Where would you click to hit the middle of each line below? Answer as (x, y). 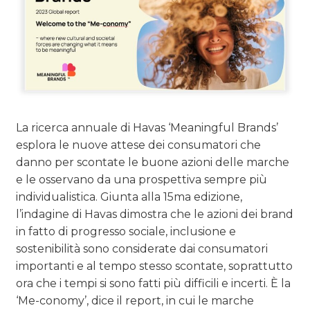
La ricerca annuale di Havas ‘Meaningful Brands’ (147, 128)
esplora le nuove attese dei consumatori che (139, 145)
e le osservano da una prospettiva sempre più (142, 180)
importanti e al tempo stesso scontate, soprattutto (155, 266)
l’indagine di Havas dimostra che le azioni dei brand (155, 215)
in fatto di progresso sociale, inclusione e (126, 232)
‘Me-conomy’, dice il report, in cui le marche (135, 301)
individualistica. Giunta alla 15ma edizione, (129, 197)
